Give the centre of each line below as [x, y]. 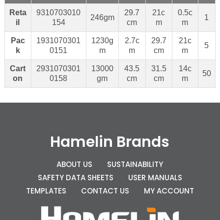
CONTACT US [105, 191]
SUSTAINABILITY [135, 164]
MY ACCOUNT [169, 191]
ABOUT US [75, 164]
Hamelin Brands [110, 142]
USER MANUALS [155, 177]
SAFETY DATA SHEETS [75, 177]
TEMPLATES [46, 191]
